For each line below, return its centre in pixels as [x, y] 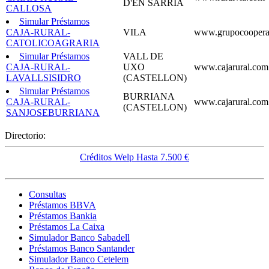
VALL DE [143, 56]
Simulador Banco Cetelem [79, 259]
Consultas [47, 194]
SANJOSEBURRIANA [53, 112]
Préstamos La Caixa [67, 226]
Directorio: [25, 135]
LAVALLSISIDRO [44, 77]
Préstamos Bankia [63, 216]
